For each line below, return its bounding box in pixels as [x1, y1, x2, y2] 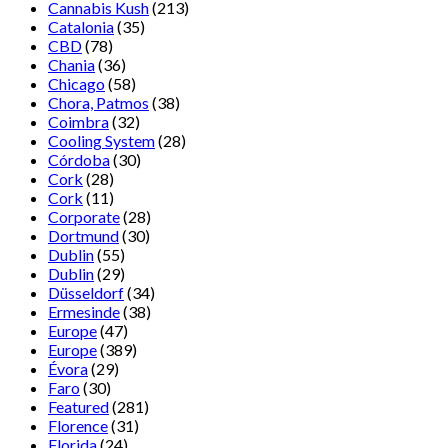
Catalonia [48, 17, 114, 37]
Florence [48, 416, 108, 436]
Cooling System [48, 131, 155, 151]
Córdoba [48, 150, 110, 170]
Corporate [48, 207, 120, 227]
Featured [48, 397, 109, 417]
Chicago [48, 74, 105, 94]
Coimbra [48, 112, 109, 132]
